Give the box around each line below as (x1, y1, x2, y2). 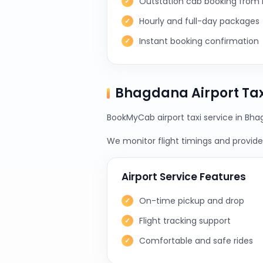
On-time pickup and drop (139, 195, 244, 207)
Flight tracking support (139, 215, 231, 227)
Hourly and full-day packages (139, 15, 259, 27)
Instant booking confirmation (139, 35, 259, 47)
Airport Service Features (122, 170, 246, 184)
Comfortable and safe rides (139, 235, 253, 247)
